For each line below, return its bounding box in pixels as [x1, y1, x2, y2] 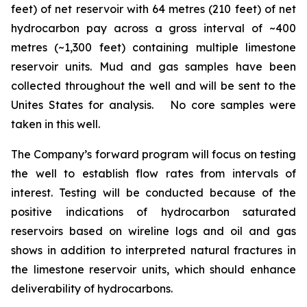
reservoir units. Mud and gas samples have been [11, 60, 296, 73]
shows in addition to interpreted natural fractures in [11, 243, 296, 257]
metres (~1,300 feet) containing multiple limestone [11, 40, 296, 54]
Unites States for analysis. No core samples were [11, 98, 296, 112]
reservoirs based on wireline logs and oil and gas [11, 224, 296, 238]
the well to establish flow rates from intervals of [11, 167, 296, 180]
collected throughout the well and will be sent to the [11, 79, 296, 93]
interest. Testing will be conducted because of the [11, 186, 296, 199]
